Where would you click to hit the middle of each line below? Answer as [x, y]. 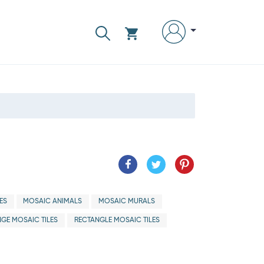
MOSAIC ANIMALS [53, 202]
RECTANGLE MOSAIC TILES [117, 220]
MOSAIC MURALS [126, 202]
